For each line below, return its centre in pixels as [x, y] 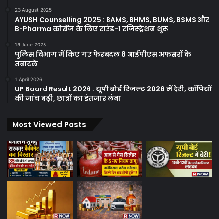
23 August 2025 [33, 10]
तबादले [26, 63]
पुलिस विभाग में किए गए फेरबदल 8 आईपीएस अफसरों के [103, 54]
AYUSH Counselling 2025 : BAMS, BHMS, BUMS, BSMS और [112, 19]
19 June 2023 [30, 44]
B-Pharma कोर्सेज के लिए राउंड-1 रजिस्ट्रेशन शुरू [91, 29]
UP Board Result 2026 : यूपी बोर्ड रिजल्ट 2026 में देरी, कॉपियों [113, 89]
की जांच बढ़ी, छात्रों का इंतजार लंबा [68, 98]
